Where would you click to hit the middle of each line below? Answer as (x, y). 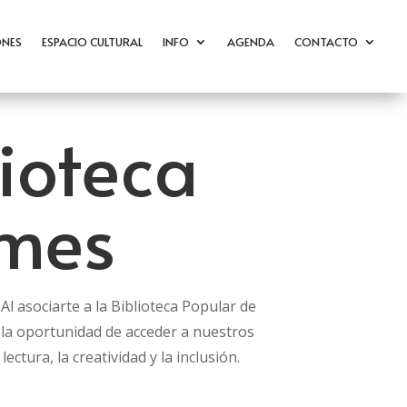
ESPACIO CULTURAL (93, 41)
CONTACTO (327, 41)
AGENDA (251, 41)
